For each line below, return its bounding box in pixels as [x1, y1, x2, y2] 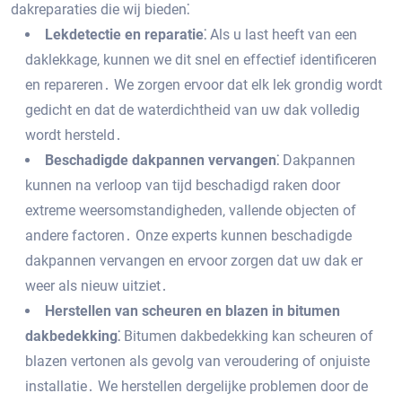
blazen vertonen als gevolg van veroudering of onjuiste [25, 353, 370, 370]
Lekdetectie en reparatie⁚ [45, 26, 206, 43]
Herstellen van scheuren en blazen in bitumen [45, 302, 340, 319]
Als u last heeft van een [206, 26, 357, 43]
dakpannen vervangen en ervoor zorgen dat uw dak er [25, 252, 363, 269]
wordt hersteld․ [25, 127, 122, 144]
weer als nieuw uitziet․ [25, 277, 168, 294]
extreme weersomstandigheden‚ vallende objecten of [25, 202, 356, 219]
